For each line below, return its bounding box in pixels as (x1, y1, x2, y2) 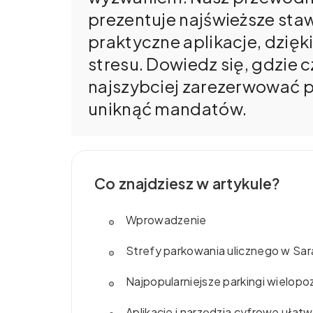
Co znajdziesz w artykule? (94, 174, 281, 194)
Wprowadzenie (126, 212, 207, 228)
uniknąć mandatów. (88, 98, 247, 119)
